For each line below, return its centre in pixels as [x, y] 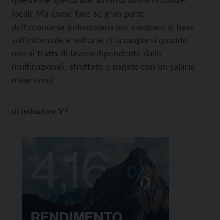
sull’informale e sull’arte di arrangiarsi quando [100, 40]
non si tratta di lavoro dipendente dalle [87, 53]
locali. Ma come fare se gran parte [78, 13]
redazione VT [45, 110]
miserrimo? [33, 80]
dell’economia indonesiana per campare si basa [103, 27]
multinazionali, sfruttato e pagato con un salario [103, 66]
